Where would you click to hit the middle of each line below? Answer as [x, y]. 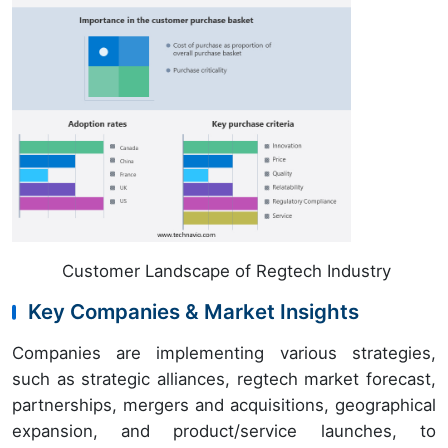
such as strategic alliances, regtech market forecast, [224, 379]
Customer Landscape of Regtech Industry [223, 271]
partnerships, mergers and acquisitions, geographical [224, 405]
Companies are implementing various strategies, [224, 353]
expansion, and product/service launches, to [224, 431]
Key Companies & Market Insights [193, 312]
